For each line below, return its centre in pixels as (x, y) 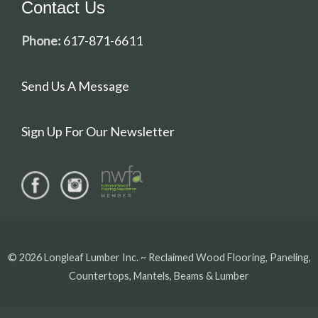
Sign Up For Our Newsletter (98, 131)
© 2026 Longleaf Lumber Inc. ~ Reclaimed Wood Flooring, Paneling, (159, 258)
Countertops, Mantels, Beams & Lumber (159, 276)
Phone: (41, 40)
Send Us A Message (75, 86)
